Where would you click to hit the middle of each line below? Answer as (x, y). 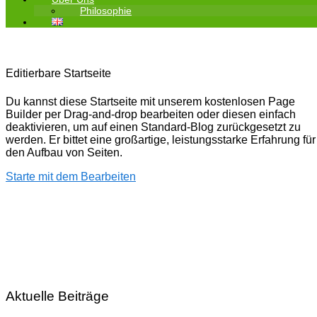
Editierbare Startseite (58, 74)
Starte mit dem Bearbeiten (71, 176)
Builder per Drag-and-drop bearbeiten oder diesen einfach (151, 114)
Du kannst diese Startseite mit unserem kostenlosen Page (150, 101)
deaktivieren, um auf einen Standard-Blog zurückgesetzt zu (153, 127)
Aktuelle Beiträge (57, 296)
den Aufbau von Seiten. (64, 152)
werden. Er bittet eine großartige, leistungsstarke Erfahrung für (161, 139)
